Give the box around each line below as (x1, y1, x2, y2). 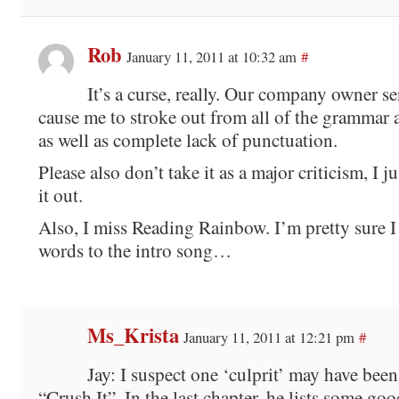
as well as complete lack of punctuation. (37, 126, 338, 152)
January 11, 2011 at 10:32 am (126, 45, 297, 67)
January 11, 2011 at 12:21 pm (183, 326, 354, 347)
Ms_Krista (86, 320, 179, 350)
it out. (37, 182, 83, 208)
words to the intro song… (37, 237, 232, 263)
